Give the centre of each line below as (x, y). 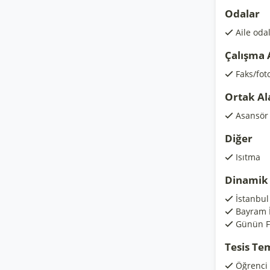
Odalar (242, 14)
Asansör (252, 115)
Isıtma (248, 157)
